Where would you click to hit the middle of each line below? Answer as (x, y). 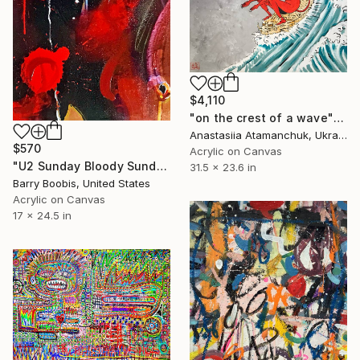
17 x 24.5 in (42, 216)
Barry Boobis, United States (82, 184)
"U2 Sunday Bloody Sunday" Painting (162, 166)
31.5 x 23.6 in (223, 168)
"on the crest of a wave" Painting (338, 118)
